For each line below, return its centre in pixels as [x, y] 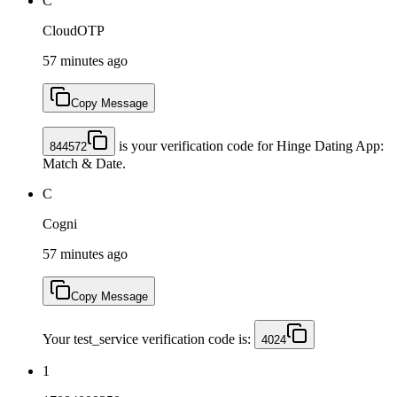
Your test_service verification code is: [148, 339]
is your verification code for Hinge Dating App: [249, 145]
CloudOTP [74, 30]
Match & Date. [84, 163]
